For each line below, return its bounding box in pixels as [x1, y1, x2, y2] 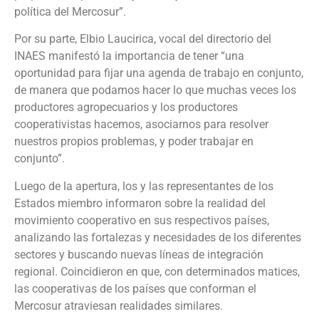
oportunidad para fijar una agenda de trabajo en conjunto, [14, 66, 303, 80]
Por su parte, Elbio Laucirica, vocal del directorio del [14, 32, 271, 46]
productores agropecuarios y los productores [14, 100, 238, 115]
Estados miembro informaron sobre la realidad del [14, 196, 266, 210]
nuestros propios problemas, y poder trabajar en [14, 135, 253, 149]
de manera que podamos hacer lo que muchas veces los [14, 83, 296, 98]
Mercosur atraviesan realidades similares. [14, 298, 223, 313]
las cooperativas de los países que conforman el [14, 281, 256, 296]
